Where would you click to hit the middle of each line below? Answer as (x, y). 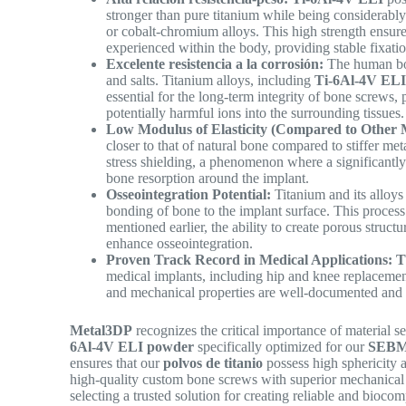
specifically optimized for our (281, 347)
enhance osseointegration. (184, 244)
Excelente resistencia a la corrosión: (215, 64)
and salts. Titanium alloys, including (211, 81)
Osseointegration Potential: (189, 195)
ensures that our (117, 363)
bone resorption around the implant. (212, 179)
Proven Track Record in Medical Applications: (250, 260)
